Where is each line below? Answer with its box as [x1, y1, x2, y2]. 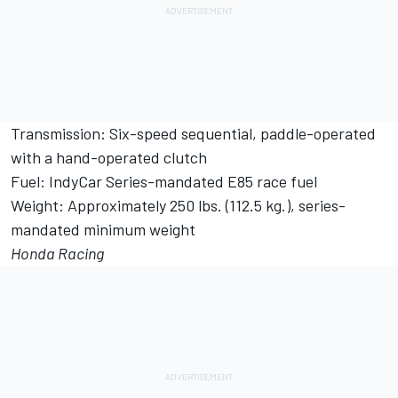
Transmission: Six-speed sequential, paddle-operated [11, 123, 376, 144]
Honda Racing [11, 243, 104, 264]
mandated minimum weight [11, 219, 195, 240]
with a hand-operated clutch [11, 147, 207, 168]
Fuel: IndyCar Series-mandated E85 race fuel [11, 171, 317, 192]
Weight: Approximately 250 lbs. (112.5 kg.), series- [11, 195, 346, 216]
